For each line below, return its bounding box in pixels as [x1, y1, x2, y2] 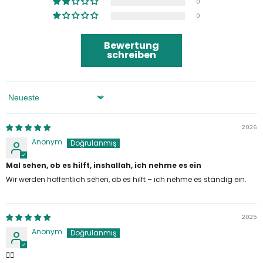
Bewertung [104, 38, 159, 52]
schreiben [107, 48, 156, 62]
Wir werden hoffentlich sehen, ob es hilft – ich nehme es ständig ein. [6, 174, 247, 184]
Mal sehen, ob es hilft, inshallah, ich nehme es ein [6, 160, 201, 170]
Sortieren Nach [5, 96, 60, 106]
